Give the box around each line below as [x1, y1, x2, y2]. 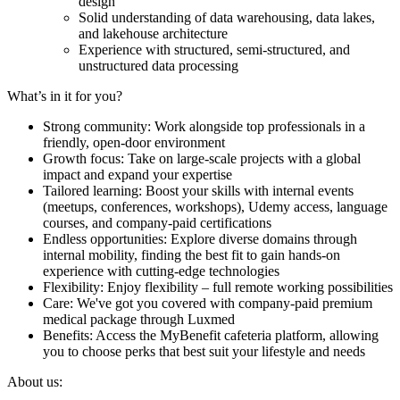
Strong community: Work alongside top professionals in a [43, 119, 365, 135]
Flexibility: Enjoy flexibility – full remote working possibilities [43, 279, 393, 296]
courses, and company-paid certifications [43, 215, 271, 231]
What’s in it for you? [7, 88, 122, 104]
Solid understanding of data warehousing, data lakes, [79, 10, 375, 26]
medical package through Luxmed [43, 312, 235, 328]
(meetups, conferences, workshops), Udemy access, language [43, 199, 387, 215]
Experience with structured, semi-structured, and [79, 42, 350, 58]
